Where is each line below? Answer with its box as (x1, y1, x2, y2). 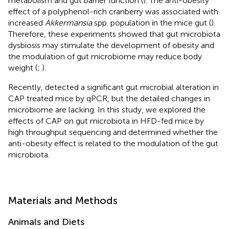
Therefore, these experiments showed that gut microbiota (8, 29, 220, 39)
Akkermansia (45, 17, 92, 28)
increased (8, 17, 45, 28)
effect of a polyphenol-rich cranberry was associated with (8, 6, 218, 16)
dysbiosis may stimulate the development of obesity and (8, 40, 214, 50)
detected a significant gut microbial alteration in (45, 82, 219, 92)
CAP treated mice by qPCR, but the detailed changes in (8, 93, 210, 103)
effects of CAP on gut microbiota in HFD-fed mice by (8, 116, 204, 126)
